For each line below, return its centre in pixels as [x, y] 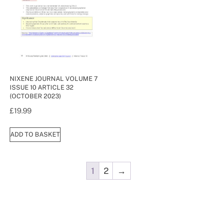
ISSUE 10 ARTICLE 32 [42, 88]
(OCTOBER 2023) [35, 96]
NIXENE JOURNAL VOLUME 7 [54, 79]
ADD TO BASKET [35, 135]
